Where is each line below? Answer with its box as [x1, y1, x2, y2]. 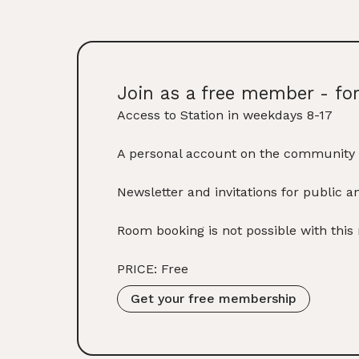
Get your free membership [131, 290, 296, 306]
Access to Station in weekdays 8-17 [117, 107, 333, 123]
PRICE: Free [117, 260, 188, 276]
